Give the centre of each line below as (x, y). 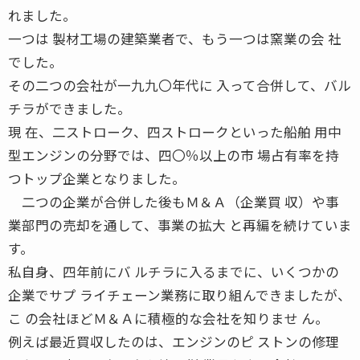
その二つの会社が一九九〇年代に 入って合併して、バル (180, 85)
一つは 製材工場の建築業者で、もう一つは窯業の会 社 (175, 38)
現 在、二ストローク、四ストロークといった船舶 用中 (175, 131)
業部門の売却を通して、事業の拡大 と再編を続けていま (180, 225)
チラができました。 (70, 108)
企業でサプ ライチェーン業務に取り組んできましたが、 (180, 295)
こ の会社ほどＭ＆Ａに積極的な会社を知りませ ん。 (168, 318)
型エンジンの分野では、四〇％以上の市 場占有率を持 (174, 155)
